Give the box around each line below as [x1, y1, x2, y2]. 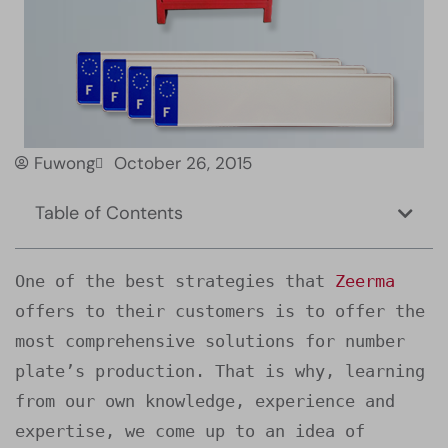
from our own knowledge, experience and [15, 391, 395, 411]
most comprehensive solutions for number [15, 331, 405, 351]
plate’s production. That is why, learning [15, 361, 425, 381]
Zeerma [335, 271, 395, 291]
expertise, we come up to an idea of [15, 421, 365, 441]
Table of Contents [35, 201, 183, 225]
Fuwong [34, 152, 95, 174]
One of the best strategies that [15, 271, 335, 291]
